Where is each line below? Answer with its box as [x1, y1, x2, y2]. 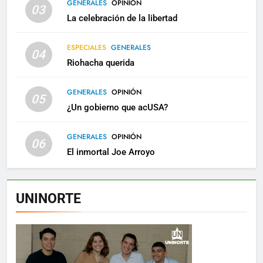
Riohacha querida [66, 58, 134, 69]
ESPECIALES [66, 42, 106, 53]
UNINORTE [16, 190, 81, 207]
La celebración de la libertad [66, 13, 177, 24]
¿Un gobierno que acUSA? [66, 102, 168, 113]
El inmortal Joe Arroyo [66, 147, 155, 158]
